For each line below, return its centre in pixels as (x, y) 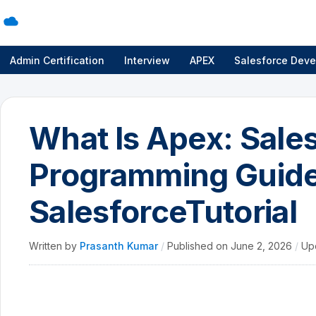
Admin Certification (57, 60)
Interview (147, 60)
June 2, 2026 (263, 246)
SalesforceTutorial (163, 212)
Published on (199, 246)
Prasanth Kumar (120, 246)
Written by (54, 246)
